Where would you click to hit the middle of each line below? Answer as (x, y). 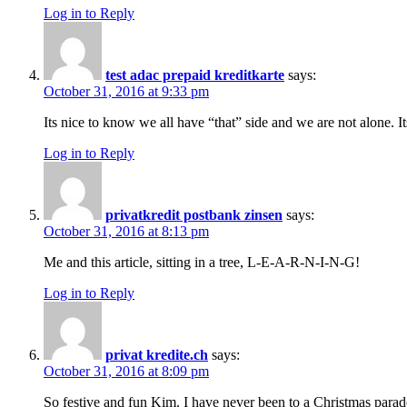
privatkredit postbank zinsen (194, 215)
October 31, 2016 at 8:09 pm (126, 372)
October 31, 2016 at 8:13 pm (126, 232)
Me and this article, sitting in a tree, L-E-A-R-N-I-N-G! (202, 263)
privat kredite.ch (157, 355)
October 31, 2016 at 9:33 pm (126, 92)
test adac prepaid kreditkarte (195, 75)
